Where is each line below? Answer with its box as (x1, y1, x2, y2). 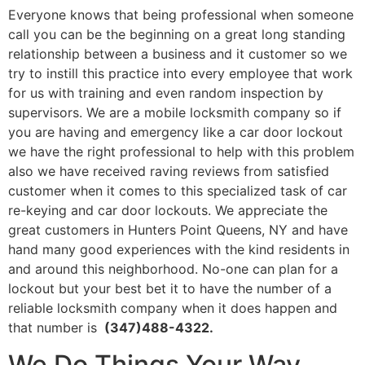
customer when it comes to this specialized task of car (8, 182, 347, 200)
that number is (8, 319, 101, 336)
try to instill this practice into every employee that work (8, 65, 353, 82)
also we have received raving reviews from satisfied (8, 163, 329, 180)
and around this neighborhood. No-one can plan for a (8, 261, 338, 278)
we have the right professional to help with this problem (8, 143, 354, 161)
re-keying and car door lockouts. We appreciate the (8, 202, 328, 219)
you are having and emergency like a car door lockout (8, 124, 343, 141)
